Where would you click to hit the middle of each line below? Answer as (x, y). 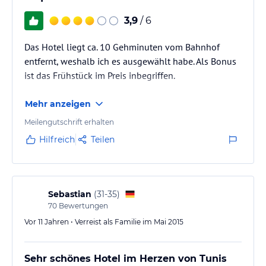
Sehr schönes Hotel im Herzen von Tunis (126, 258)
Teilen (103, 139)
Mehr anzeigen (58, 104)
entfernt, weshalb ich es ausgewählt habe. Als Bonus (130, 61)
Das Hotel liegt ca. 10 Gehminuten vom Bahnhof (122, 47)
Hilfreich (57, 139)
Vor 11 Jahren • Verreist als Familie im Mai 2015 (104, 221)
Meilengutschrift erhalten (69, 122)
